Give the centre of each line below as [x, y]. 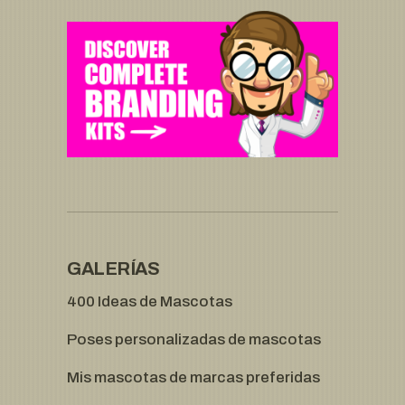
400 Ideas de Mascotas [150, 302]
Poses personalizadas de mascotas [194, 340]
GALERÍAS [113, 269]
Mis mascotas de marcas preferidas [193, 378]
